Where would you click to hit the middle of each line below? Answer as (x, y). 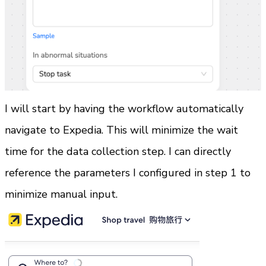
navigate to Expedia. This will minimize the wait (121, 130)
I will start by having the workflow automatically (124, 109)
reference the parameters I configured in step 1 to (128, 173)
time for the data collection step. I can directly (118, 152)
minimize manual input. (61, 194)
